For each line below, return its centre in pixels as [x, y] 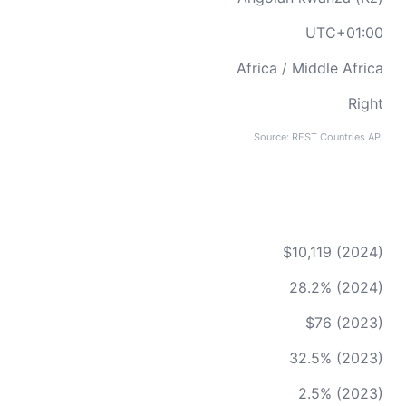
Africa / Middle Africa [310, 68]
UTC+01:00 [344, 33]
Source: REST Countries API [319, 137]
